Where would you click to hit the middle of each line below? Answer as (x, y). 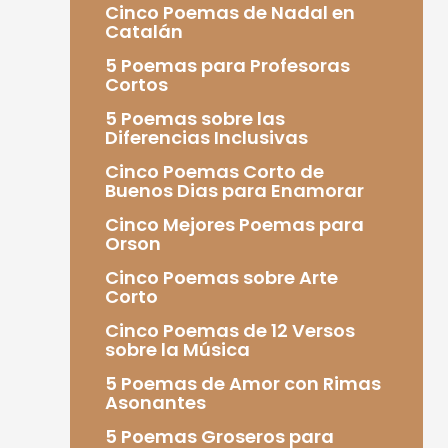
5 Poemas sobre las (194, 118)
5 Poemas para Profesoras (227, 65)
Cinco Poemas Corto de (214, 171)
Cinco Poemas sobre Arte (221, 277)
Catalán (143, 31)
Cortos (136, 84)
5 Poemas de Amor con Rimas (242, 383)
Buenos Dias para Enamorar (234, 190)
